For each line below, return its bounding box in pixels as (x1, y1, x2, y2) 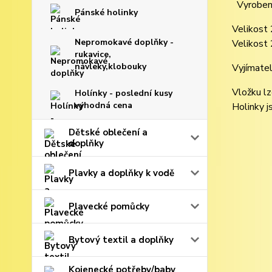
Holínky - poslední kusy (75, 87, 172, 99)
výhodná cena (75, 100, 132, 111)
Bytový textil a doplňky (69, 234, 174, 246)
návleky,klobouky (75, 61, 146, 72)
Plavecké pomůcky (69, 200, 149, 212)
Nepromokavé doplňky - (75, 36, 174, 48)
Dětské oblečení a (69, 126, 148, 138)
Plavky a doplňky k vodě (69, 167, 174, 179)
